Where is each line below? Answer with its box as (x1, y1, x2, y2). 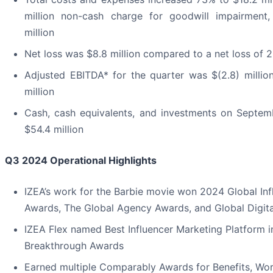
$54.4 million (24, 123, 83, 136)
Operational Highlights (48, 154, 157, 167)
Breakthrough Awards (24, 239, 124, 252)
